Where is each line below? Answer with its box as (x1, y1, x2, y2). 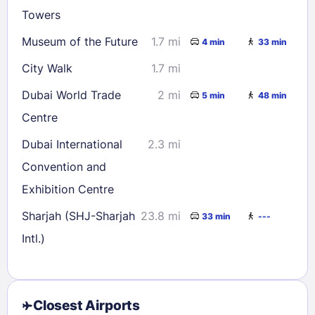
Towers (22, 8, 60, 22)
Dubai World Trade (22, 88, 121, 103)
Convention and (22, 160, 106, 174)
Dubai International (22, 137, 122, 152)
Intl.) (22, 231, 45, 246)
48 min (258, 89, 287, 101)
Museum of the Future (22, 34, 138, 49)
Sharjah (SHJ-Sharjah (22, 209, 135, 224)
